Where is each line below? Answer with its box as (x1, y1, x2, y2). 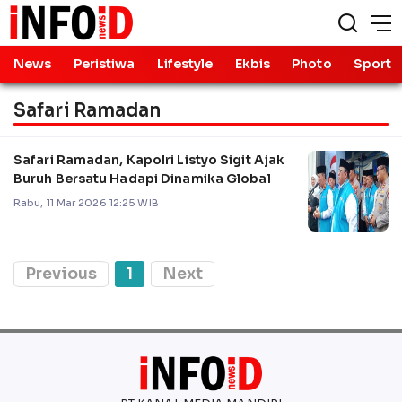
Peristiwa (73, 56, 135, 72)
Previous (25, 263, 97, 284)
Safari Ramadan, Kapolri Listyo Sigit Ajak (13, 151, 285, 168)
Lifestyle (156, 56, 214, 72)
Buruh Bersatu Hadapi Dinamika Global (13, 170, 271, 187)
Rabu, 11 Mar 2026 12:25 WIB (13, 196, 159, 209)
